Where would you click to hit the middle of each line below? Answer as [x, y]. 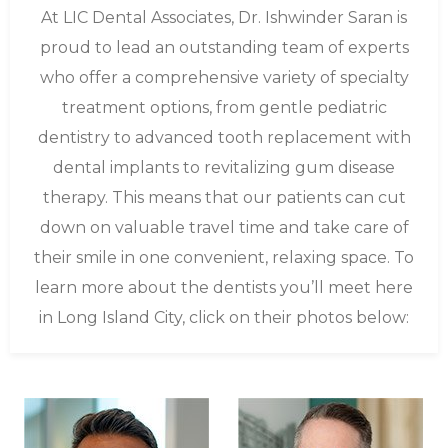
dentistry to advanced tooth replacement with [224, 137]
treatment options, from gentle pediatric [224, 107]
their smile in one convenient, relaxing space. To [224, 257]
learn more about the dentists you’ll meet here [224, 287]
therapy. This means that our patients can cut [224, 197]
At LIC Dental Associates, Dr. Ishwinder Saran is [224, 17]
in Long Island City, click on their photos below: [224, 317]
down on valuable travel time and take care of [224, 227]
